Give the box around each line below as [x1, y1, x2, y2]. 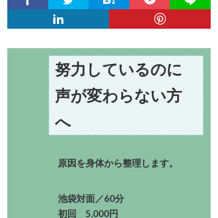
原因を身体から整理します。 [49, 158, 178, 168]
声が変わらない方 [55, 86, 182, 105]
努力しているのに [55, 59, 182, 78]
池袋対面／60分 [49, 193, 124, 204]
